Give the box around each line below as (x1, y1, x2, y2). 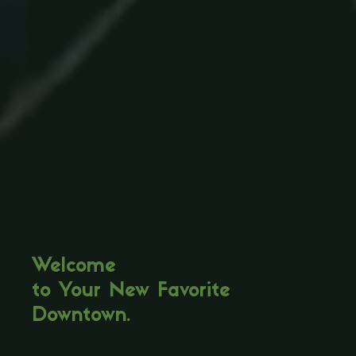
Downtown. (32, 307, 132, 327)
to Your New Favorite (32, 282, 231, 302)
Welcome (32, 257, 117, 277)
